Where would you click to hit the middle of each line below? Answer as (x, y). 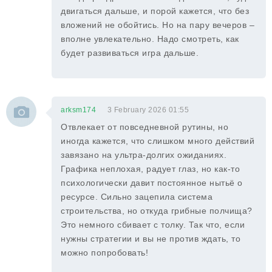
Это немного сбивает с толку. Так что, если (153, 225)
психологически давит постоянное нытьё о (152, 183)
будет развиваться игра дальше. (130, 53)
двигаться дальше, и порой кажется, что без (155, 11)
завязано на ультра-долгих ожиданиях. (144, 155)
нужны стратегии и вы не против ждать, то (151, 239)
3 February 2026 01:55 (148, 110)
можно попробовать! (104, 253)
